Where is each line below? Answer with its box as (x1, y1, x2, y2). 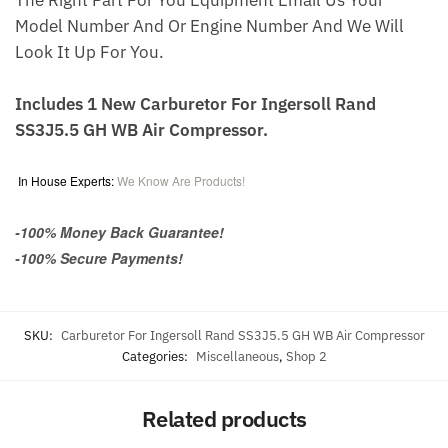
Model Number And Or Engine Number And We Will (15, 15, 404, 38)
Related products (141, 403, 307, 433)
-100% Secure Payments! (15, 248, 183, 269)
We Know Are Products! (117, 172, 245, 190)
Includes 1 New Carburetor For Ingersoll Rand (15, 93, 376, 116)
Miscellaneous (195, 347, 279, 365)
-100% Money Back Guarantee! (15, 222, 224, 243)
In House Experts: (18, 172, 117, 190)
